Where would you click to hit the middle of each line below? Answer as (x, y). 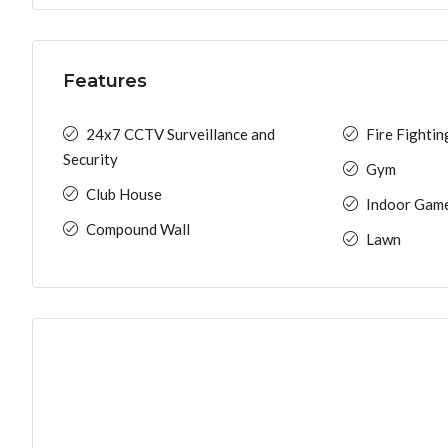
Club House (124, 194)
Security (90, 159)
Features (105, 81)
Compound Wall (138, 229)
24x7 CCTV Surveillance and (180, 134)
